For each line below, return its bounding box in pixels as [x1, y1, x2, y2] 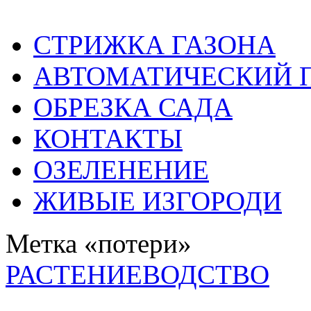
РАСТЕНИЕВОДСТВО [6, 259, 269, 289]
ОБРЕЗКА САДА [33, 92, 233, 122]
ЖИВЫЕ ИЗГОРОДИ [33, 185, 282, 216]
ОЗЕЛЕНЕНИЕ [33, 154, 209, 185]
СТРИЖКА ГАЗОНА [33, 29, 276, 60]
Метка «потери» [6, 228, 192, 258]
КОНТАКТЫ [33, 123, 183, 153]
